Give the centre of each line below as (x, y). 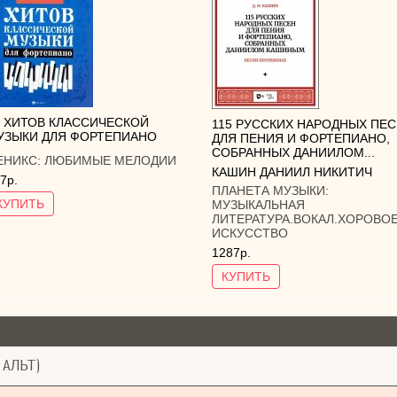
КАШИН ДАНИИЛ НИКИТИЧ (292, 171)
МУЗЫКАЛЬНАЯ (258, 205)
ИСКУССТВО (250, 234)
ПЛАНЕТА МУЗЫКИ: (270, 191)
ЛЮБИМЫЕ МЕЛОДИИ (110, 161)
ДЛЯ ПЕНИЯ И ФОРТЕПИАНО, (301, 138)
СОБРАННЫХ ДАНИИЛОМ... (293, 152)
